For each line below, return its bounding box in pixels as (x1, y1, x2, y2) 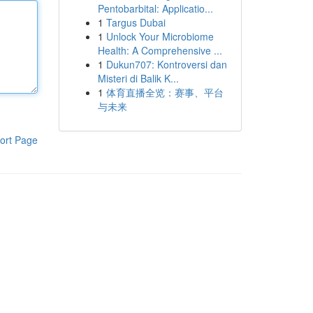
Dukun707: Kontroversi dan (105, 57, 227, 71)
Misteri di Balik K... (97, 71, 179, 85)
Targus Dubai (105, 15, 166, 29)
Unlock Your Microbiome (105, 29, 214, 43)
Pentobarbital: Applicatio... (97, 1, 213, 15)
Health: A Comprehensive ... (97, 43, 222, 57)
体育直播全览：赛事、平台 (105, 85, 224, 99)
